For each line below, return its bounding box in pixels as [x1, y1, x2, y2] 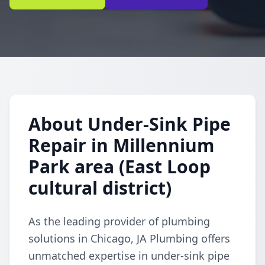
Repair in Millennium [28, 133, 214, 157]
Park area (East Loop [28, 154, 211, 179]
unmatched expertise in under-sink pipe [28, 248, 230, 263]
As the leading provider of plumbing [28, 214, 210, 228]
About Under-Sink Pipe [28, 112, 231, 136]
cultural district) [28, 176, 172, 200]
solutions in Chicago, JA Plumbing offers [28, 231, 230, 245]
